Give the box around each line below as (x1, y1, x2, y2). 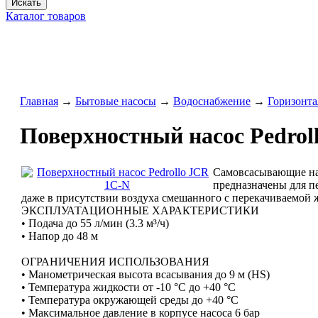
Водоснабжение (173, 95, 251, 107)
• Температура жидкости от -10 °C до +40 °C (21, 280, 236, 293)
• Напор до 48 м (21, 229, 98, 242)
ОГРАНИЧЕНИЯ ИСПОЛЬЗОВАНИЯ (21, 255, 209, 268)
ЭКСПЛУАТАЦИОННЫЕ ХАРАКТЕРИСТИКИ (21, 204, 259, 216)
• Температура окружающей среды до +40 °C (21, 293, 238, 306)
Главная (20, 95, 58, 107)
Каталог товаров (6, 10, 86, 22)
